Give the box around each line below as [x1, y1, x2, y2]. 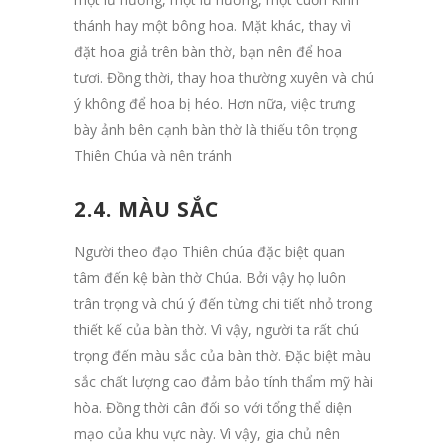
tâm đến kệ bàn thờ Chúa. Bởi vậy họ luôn [74, 267, 346, 287]
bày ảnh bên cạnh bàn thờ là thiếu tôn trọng [74, 119, 357, 139]
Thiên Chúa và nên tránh [74, 145, 232, 165]
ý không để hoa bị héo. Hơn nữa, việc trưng [74, 93, 355, 113]
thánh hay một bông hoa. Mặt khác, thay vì [74, 15, 351, 35]
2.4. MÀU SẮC [74, 194, 219, 223]
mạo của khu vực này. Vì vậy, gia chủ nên [74, 423, 340, 443]
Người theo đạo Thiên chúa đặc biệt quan [74, 241, 345, 261]
